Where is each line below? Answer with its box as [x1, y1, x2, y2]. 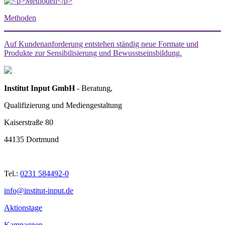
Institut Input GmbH [4, 84, 75, 93]
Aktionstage [4, 203, 42, 212]
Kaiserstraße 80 [4, 118, 53, 127]
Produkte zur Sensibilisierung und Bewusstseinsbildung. [4, 49, 182, 58]
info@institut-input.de [4, 186, 73, 195]
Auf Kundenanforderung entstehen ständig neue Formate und [4, 40, 198, 49]
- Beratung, [75, 84, 113, 93]
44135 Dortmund [4, 135, 59, 144]
